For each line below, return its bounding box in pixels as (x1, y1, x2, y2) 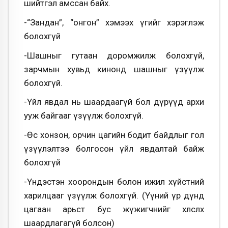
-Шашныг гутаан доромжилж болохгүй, (24, 50, 204, 61)
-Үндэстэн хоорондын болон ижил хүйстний (24, 176, 204, 187)
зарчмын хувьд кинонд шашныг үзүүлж (24, 64, 204, 74)
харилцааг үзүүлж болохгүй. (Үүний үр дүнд (24, 190, 204, 201)
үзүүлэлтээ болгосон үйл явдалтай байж (24, 143, 204, 154)
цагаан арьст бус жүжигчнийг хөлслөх (24, 204, 204, 214)
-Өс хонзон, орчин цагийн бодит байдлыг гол (24, 129, 204, 140)
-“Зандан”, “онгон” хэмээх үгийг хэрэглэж (24, 17, 204, 27)
